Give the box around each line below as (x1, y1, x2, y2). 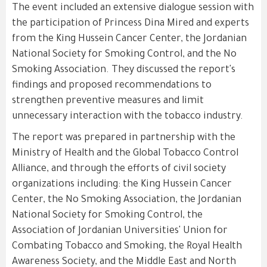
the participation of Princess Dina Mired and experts (12, 18, 249, 29)
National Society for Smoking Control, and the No (12, 49, 237, 60)
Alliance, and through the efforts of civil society (12, 164, 226, 175)
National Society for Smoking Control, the (12, 210, 203, 221)
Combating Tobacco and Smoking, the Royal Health (12, 241, 242, 252)
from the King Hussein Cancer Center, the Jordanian (12, 34, 247, 45)
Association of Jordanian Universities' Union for (12, 226, 228, 237)
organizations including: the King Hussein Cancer (12, 179, 232, 190)
